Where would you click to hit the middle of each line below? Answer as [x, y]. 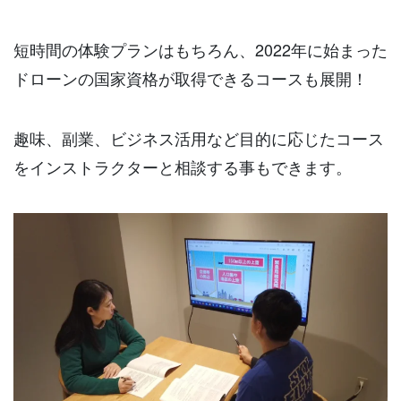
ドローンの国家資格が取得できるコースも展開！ [191, 77]
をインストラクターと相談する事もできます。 [183, 167]
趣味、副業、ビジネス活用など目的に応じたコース [199, 138]
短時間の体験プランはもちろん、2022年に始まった [200, 49]
